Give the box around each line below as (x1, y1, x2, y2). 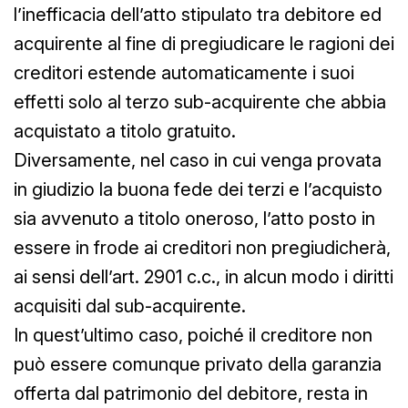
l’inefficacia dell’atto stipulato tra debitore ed (14, 3, 382, 25)
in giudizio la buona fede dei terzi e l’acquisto (14, 178, 382, 200)
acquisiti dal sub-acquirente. (14, 294, 246, 317)
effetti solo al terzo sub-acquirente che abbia (14, 90, 386, 113)
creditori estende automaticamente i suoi (14, 61, 354, 84)
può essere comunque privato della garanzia (14, 352, 382, 375)
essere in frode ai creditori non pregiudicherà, (14, 236, 391, 259)
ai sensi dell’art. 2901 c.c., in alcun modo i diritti (14, 265, 393, 288)
